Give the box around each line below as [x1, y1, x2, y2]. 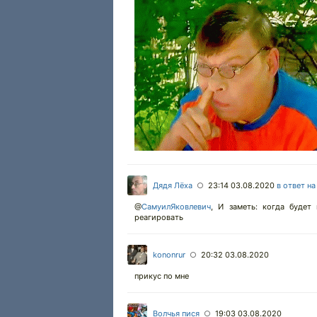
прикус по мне [134, 271, 189, 281]
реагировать [134, 212, 183, 222]
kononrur [153, 250, 185, 260]
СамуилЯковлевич [142, 202, 211, 212]
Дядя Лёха [153, 180, 192, 190]
